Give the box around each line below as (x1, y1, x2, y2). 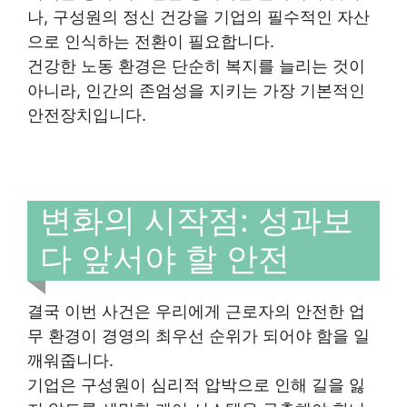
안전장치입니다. (27, 105, 146, 124)
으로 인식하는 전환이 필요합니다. (27, 32, 274, 51)
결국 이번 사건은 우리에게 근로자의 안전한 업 (27, 301, 365, 321)
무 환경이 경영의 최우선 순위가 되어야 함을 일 (27, 325, 370, 345)
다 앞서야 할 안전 (40, 239, 290, 277)
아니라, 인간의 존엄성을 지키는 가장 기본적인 (27, 81, 365, 100)
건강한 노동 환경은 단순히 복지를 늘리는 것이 (27, 56, 365, 75)
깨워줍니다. (27, 350, 114, 370)
